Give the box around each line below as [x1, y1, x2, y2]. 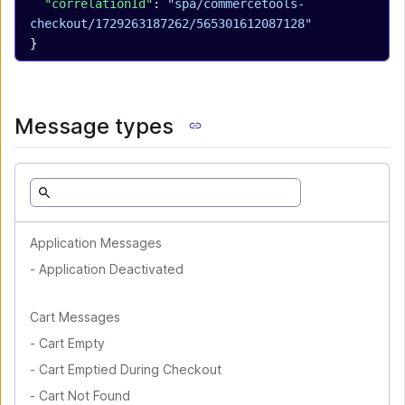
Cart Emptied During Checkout [39, 362, 221, 377]
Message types [14, 113, 174, 139]
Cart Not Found [39, 388, 130, 403]
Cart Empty [39, 335, 105, 351]
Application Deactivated [39, 261, 184, 277]
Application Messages [30, 235, 162, 250]
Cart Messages [30, 309, 120, 325]
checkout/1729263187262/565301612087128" [30, 16, 312, 31]
